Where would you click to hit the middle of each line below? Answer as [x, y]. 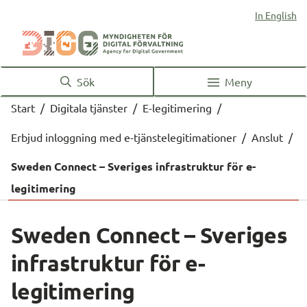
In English [276, 15]
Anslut [267, 137]
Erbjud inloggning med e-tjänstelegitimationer [124, 137]
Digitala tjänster [89, 108]
